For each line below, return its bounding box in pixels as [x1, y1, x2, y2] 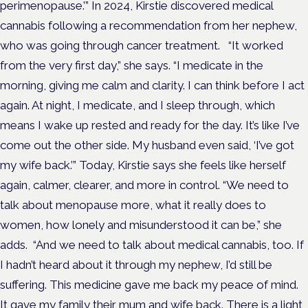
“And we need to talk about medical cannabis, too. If [33, 237, 304, 252]
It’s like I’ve [245, 118, 300, 132]
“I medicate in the [173, 58, 263, 72]
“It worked [228, 38, 283, 52]
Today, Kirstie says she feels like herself [79, 157, 286, 172]
